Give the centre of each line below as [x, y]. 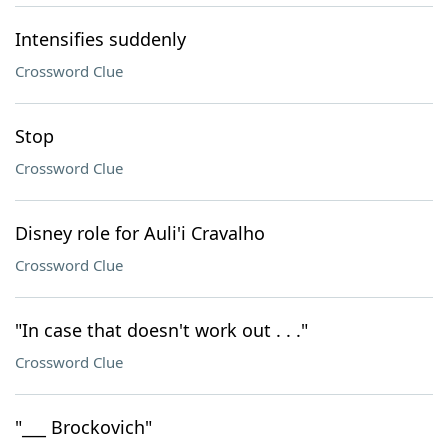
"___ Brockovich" [83, 427]
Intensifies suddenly [100, 39]
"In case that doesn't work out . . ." [161, 330]
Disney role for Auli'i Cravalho [140, 233]
